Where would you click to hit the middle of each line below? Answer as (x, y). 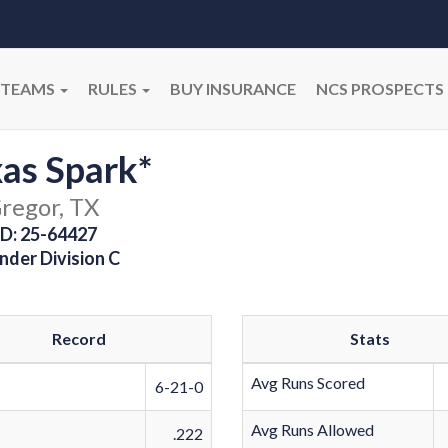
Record (79, 338)
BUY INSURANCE (233, 88)
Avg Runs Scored (308, 382)
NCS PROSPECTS (380, 88)
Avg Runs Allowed (313, 429)
